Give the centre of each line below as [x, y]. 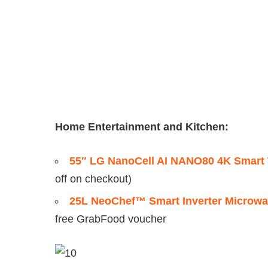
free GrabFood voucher [111, 219]
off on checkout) [93, 179]
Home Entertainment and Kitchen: [142, 127]
